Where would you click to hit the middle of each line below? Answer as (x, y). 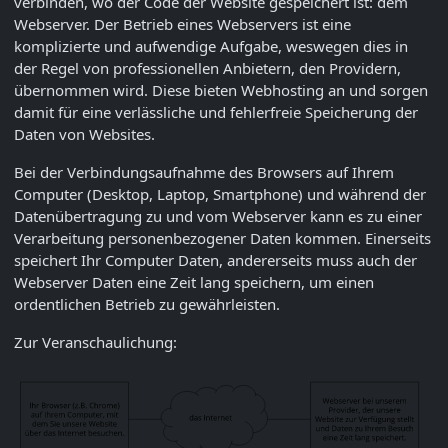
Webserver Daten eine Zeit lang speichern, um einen (194, 282)
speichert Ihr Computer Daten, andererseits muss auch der (215, 260)
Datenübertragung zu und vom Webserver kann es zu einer (218, 216)
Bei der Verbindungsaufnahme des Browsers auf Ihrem (204, 172)
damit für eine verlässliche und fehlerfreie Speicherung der (216, 112)
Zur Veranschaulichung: (95, 342)
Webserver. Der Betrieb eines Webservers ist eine (182, 24)
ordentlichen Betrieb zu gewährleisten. (147, 304)
